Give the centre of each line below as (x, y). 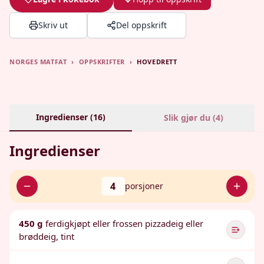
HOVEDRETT (157, 62)
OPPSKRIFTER (102, 62)
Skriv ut (53, 25)
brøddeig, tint (47, 236)
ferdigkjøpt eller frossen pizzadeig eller (124, 223)
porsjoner (144, 186)
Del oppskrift (141, 25)
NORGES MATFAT (38, 62)
